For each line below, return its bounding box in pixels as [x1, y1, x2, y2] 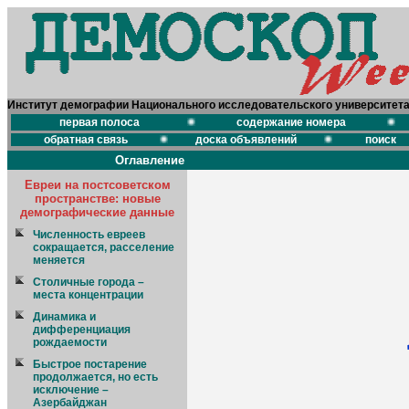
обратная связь [43, 133, 128, 146]
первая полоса [58, 116, 140, 129]
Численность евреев [33, 228, 145, 241]
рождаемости [33, 336, 107, 349]
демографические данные [20, 205, 174, 219]
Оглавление [115, 153, 184, 167]
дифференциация [33, 323, 131, 336]
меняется [33, 254, 85, 267]
